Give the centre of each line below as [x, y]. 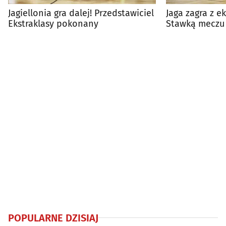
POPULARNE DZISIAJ [53, 218]
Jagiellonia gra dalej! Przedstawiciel [81, 13]
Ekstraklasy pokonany [53, 23]
